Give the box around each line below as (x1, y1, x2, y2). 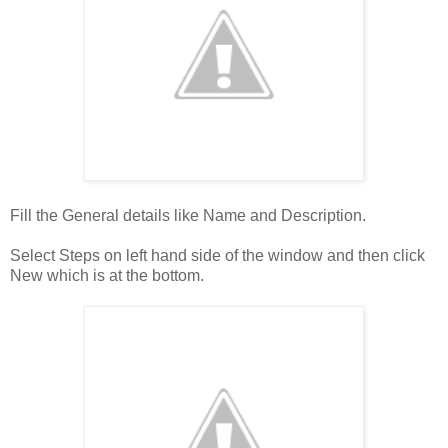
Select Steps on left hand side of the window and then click (10, 246, 425, 264)
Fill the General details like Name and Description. (10, 206, 366, 224)
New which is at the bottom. (10, 266, 204, 284)
